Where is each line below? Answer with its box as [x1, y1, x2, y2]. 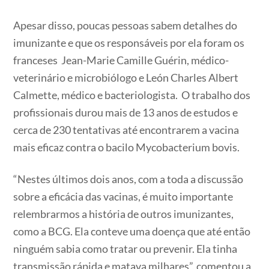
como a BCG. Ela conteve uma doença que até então [13, 224, 251, 238]
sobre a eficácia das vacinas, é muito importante [13, 189, 234, 203]
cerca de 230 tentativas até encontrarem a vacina [13, 123, 240, 137]
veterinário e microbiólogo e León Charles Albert [13, 71, 239, 85]
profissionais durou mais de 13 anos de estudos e [13, 106, 238, 119]
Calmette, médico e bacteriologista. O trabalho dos [13, 88, 251, 102]
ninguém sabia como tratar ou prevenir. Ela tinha [13, 241, 238, 255]
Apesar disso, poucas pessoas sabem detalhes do [13, 19, 238, 32]
